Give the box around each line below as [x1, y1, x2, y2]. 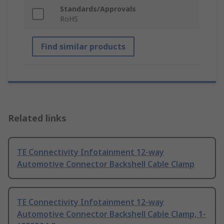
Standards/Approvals [60, 4, 136, 14]
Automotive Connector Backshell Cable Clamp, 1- [17, 208, 206, 220]
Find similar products [41, 41, 125, 52]
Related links [8, 112, 66, 124]
